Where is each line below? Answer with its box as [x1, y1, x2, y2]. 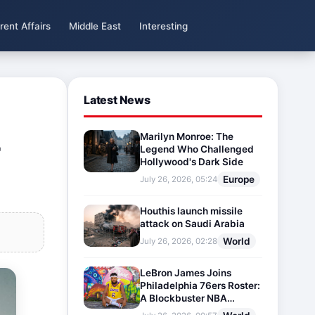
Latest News [84, 93, 150, 108]
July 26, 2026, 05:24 [140, 174, 217, 184]
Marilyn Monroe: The [140, 130, 233, 142]
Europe [223, 173, 255, 185]
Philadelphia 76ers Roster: [140, 279, 260, 291]
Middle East [68, 20, 121, 32]
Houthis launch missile [140, 205, 243, 217]
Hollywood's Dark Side [140, 155, 243, 167]
